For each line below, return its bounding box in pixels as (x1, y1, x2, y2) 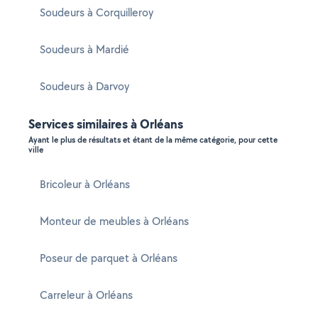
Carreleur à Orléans (40, 287, 133, 302)
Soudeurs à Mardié (40, 42, 129, 57)
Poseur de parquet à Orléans (40, 251, 177, 265)
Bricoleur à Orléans (40, 177, 130, 192)
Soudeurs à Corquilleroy (40, 5, 153, 20)
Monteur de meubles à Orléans (40, 214, 189, 229)
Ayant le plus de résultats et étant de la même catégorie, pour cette (28, 134, 278, 146)
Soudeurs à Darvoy (40, 79, 129, 94)
